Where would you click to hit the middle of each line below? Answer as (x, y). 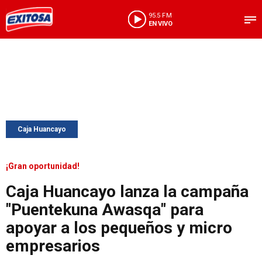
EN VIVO (160, 23)
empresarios (53, 246)
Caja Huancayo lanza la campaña (127, 192)
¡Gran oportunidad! (43, 166)
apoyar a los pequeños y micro (119, 228)
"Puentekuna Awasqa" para (105, 210)
